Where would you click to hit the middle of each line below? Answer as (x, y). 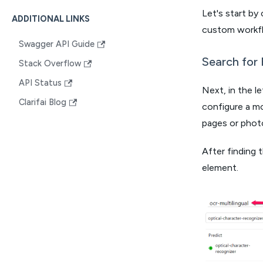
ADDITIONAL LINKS (51, 19)
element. (220, 167)
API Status (40, 83)
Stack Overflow (50, 63)
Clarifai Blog (43, 102)
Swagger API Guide (57, 44)
